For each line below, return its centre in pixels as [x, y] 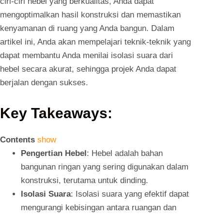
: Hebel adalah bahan [124, 153]
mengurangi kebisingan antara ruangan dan [98, 207]
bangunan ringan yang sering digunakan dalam [104, 167]
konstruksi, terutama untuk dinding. [84, 180]
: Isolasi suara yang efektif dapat [130, 194]
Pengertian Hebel [54, 153]
